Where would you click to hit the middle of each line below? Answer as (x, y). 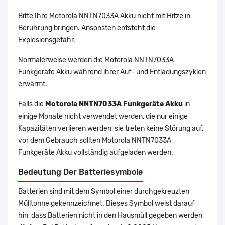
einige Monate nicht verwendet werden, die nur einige (103, 117)
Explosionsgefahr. (47, 40)
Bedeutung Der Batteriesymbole (80, 172)
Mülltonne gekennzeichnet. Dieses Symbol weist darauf (106, 204)
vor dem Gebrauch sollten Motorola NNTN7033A (95, 141)
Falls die (32, 104)
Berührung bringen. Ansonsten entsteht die (87, 28)
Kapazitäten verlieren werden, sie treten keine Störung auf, (111, 129)
